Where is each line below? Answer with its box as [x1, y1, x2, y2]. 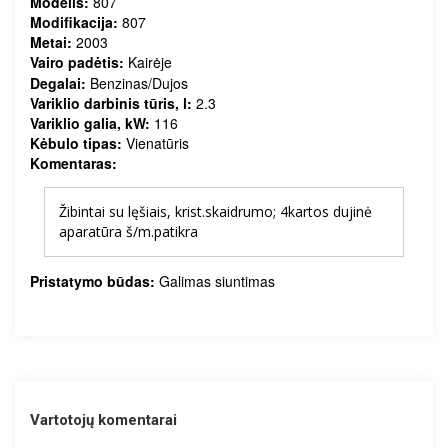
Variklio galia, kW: [30, 112, 150, 133]
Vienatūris [122, 132, 189, 153]
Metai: [30, 31, 72, 52]
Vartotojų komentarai [30, 410, 177, 429]
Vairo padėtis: [30, 51, 124, 72]
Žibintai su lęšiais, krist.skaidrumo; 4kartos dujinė [59, 201, 372, 221]
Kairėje [124, 51, 172, 72]
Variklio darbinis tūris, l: [30, 92, 192, 113]
